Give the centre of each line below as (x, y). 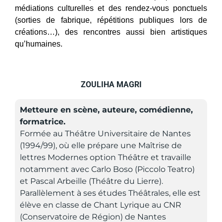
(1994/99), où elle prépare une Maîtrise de (101, 145)
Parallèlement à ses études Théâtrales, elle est (110, 193)
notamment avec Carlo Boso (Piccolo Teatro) (107, 169)
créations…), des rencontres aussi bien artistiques (111, 32)
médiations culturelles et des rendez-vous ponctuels (111, 8)
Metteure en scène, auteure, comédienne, (106, 110)
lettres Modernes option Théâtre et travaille (106, 157)
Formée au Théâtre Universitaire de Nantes (105, 133)
